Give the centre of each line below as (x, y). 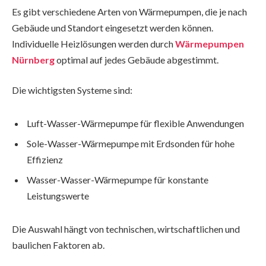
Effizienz (45, 160)
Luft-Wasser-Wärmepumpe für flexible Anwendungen (135, 123)
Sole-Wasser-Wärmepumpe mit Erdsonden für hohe (131, 144)
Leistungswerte (58, 196)
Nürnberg (33, 59)
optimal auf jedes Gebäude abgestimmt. (137, 59)
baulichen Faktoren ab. (58, 245)
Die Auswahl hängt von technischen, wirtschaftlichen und (126, 229)
